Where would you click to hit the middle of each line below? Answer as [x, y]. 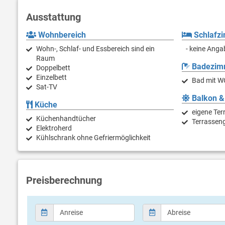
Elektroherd [54, 128]
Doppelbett [53, 68]
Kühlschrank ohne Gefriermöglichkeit [93, 137]
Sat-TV [47, 87]
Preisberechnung [64, 180]
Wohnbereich [61, 35]
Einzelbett [51, 77]
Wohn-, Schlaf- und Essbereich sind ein [95, 48]
